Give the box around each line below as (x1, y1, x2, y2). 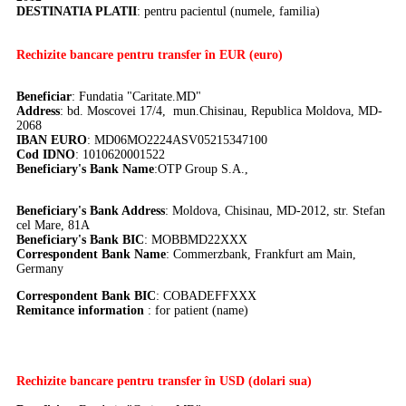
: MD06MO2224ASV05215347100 (87, 133, 271, 148)
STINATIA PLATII (34, 5, 137, 19)
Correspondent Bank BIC (16, 289, 156, 304)
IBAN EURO (16, 133, 87, 148)
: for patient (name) (144, 304, 248, 318)
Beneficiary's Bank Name (16, 162, 154, 177)
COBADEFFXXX (163, 289, 256, 304)
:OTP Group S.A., (154, 162, 248, 177)
